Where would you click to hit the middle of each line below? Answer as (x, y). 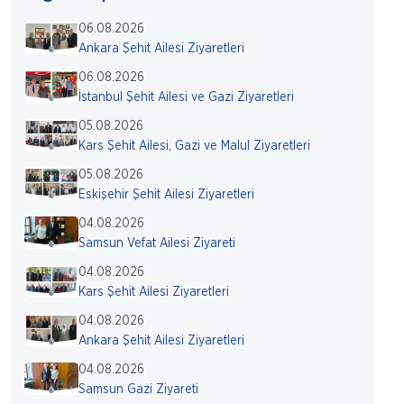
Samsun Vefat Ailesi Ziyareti (157, 243)
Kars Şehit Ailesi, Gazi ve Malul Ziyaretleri (194, 146)
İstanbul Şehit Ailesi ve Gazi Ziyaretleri (186, 97)
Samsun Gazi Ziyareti (138, 390)
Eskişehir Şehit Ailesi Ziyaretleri (166, 195)
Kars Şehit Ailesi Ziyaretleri (154, 292)
